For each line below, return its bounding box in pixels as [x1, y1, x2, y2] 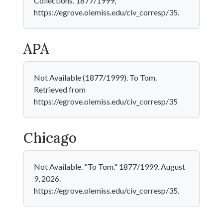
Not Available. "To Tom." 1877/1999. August [34, 162, 185, 171]
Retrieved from [34, 85, 86, 94]
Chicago [23, 129, 77, 147]
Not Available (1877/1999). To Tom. [34, 73, 157, 82]
